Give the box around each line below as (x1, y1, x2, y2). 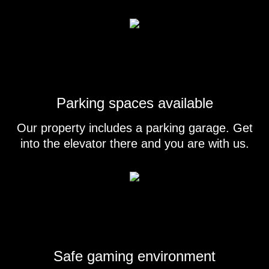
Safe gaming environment (53, 247, 216, 264)
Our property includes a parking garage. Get (16, 121, 253, 134)
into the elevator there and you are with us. (20, 136, 249, 150)
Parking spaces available (56, 94, 213, 111)
